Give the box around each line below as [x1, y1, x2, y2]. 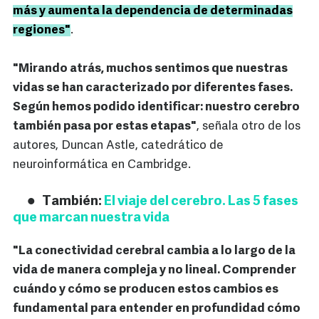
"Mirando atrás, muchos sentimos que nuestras [13, 63, 288, 75]
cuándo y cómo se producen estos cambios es [13, 283, 278, 296]
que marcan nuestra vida [13, 211, 169, 226]
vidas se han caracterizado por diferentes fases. [13, 82, 293, 95]
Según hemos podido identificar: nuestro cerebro [13, 101, 300, 114]
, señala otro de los [197, 120, 300, 133]
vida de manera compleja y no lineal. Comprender [13, 264, 296, 277]
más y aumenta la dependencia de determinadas [13, 5, 293, 18]
